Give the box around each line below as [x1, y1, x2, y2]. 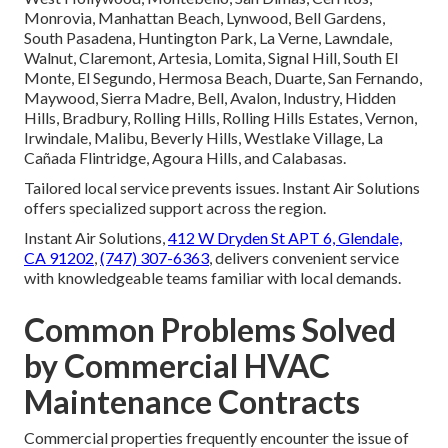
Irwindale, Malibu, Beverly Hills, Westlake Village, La [24, 128, 383, 148]
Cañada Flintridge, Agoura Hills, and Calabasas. [24, 148, 346, 168]
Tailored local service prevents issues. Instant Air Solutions [24, 178, 420, 198]
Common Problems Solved [24, 310, 396, 350]
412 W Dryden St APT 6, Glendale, [168, 228, 402, 248]
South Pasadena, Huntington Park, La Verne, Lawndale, [24, 28, 392, 48]
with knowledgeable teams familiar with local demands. [24, 268, 401, 288]
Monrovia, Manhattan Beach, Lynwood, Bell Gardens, [24, 8, 385, 28]
